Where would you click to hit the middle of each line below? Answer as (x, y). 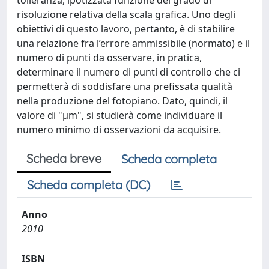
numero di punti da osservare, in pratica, (109, 58)
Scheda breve (64, 158)
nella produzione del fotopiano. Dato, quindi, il (122, 101)
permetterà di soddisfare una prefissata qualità (125, 86)
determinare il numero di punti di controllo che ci (128, 72)
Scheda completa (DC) (89, 185)
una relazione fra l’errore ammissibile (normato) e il (133, 43)
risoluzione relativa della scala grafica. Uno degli (126, 14)
